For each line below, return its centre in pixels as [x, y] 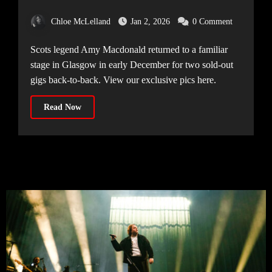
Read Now [62, 107]
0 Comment [212, 22]
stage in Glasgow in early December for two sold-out [131, 65]
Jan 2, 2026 [150, 22]
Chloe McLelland [80, 22]
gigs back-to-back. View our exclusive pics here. [123, 80]
